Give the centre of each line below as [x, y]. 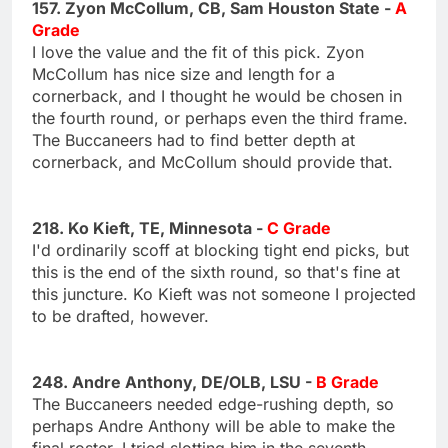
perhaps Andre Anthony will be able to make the [213, 425]
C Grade [299, 227]
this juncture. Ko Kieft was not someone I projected [224, 293]
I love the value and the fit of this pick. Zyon [198, 51]
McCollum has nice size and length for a [183, 73]
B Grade [347, 381]
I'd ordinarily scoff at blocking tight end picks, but [220, 249]
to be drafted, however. [120, 315]
